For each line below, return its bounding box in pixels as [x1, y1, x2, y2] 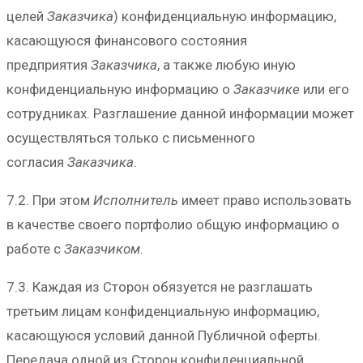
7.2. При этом [6, 192, 93, 209]
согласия [6, 154, 67, 171]
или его [303, 81, 349, 98]
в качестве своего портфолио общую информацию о [6, 216, 340, 233]
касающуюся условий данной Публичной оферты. [6, 327, 321, 344]
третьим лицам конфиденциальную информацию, [6, 303, 319, 320]
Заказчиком [64, 241, 140, 258]
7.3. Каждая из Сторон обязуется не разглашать [6, 279, 313, 296]
